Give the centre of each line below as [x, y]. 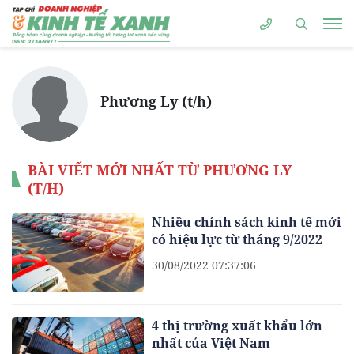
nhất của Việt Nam [211, 343]
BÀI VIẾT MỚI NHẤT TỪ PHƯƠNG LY [160, 170]
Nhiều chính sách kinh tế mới [247, 222]
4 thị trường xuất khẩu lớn [237, 326]
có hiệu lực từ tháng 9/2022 [237, 239]
